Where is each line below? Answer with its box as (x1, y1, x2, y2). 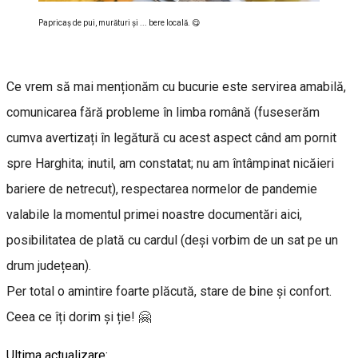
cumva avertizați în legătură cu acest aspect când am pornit (6, 129, 336, 145)
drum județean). (6, 257, 91, 273)
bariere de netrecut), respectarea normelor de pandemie (6, 181, 317, 197)
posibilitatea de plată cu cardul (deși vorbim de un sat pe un (6, 232, 338, 248)
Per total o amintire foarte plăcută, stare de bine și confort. (6, 283, 332, 299)
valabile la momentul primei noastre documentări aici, (6, 206, 302, 222)
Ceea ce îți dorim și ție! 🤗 (6, 308, 151, 324)
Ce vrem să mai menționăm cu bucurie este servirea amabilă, (6, 78, 346, 94)
